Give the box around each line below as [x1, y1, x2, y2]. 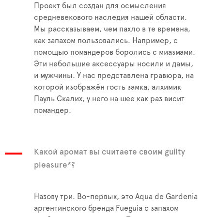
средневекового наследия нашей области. [34, 14, 187, 22]
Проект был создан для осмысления [34, 2, 166, 10]
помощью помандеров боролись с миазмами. [34, 48, 195, 57]
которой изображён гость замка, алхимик [34, 83, 181, 92]
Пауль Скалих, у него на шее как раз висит [34, 95, 185, 103]
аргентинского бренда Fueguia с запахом [34, 204, 179, 213]
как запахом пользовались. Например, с [34, 37, 178, 45]
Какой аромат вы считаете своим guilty [34, 148, 185, 156]
